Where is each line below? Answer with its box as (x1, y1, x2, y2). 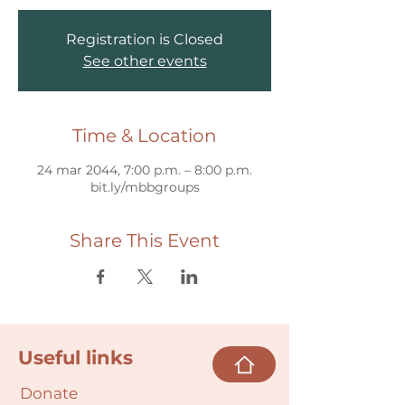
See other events (82, 52, 207, 70)
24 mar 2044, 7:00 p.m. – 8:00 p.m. (37, 162, 252, 178)
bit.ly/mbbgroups (89, 179, 200, 195)
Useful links (18, 346, 133, 369)
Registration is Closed (66, 31, 223, 48)
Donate (20, 384, 78, 402)
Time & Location (72, 125, 217, 146)
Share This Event (70, 230, 220, 251)
